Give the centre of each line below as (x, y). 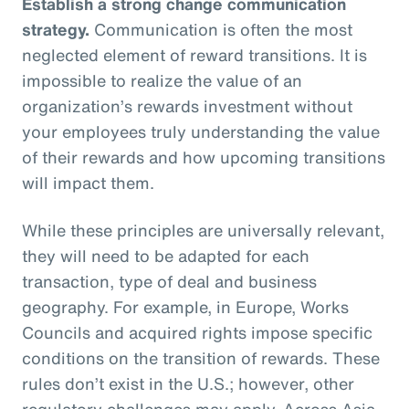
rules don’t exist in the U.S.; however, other (188, 383)
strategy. (56, 29)
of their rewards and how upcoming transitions (204, 157)
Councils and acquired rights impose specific (197, 332)
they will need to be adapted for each (166, 255)
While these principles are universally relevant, (203, 230)
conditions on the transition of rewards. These (201, 357)
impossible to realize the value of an (162, 80)
